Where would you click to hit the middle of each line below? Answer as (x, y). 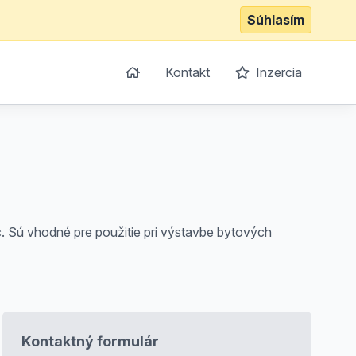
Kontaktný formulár (90, 341)
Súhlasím (276, 20)
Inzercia (277, 72)
